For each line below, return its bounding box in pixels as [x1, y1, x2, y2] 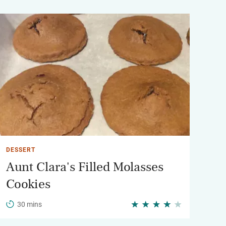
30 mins [17, 200, 42, 208]
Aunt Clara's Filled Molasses [6, 160, 163, 174]
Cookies [6, 178, 50, 191]
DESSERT [6, 146, 35, 153]
